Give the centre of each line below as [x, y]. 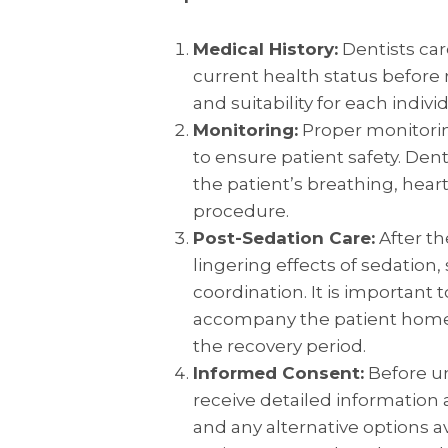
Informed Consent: [278, 372]
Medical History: [265, 48]
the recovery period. [279, 345]
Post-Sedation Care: [283, 237]
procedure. [240, 210]
